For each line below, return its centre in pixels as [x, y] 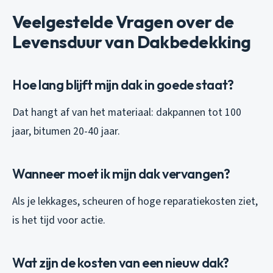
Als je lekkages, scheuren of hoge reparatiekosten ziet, [135, 202]
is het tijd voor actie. [59, 221]
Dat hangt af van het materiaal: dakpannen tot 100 [127, 113]
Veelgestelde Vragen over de [123, 22]
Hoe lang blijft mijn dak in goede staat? [123, 85]
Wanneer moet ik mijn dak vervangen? [121, 174]
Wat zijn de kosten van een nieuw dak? [121, 263]
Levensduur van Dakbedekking [132, 42]
